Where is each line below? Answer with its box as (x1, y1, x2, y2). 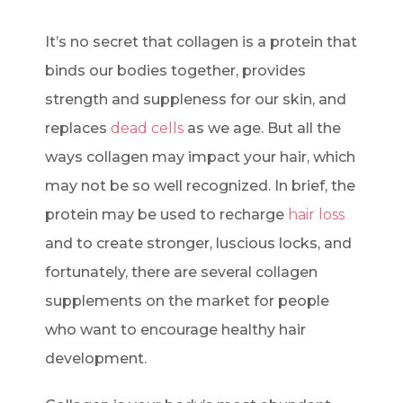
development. (45, 349, 147, 367)
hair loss (288, 205, 345, 223)
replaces (45, 119, 111, 137)
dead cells (111, 119, 184, 137)
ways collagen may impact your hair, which (45, 148, 355, 166)
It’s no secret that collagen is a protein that (45, 32, 357, 50)
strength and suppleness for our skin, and (45, 90, 346, 108)
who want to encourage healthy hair (45, 320, 306, 338)
